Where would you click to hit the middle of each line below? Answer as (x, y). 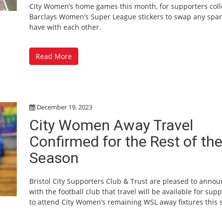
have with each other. (65, 27)
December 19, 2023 (64, 107)
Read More (54, 56)
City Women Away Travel (111, 125)
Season (54, 158)
